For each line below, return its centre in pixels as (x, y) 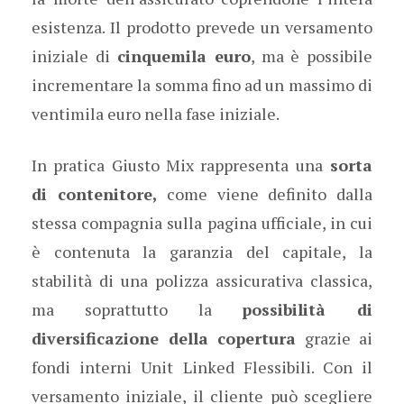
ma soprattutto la (137, 309)
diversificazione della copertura (164, 338)
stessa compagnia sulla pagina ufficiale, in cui (202, 223)
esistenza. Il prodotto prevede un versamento (202, 27)
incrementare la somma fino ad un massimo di (202, 85)
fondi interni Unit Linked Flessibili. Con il (202, 367)
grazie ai (334, 338)
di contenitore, (95, 194)
